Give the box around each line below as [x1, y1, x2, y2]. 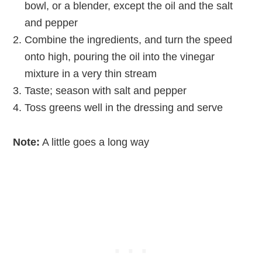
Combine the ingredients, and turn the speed [25, 33, 233, 46]
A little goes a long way [40, 136, 150, 148]
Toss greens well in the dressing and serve [25, 101, 223, 113]
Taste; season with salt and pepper [25, 84, 187, 96]
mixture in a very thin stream [25, 67, 157, 80]
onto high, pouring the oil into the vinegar [25, 50, 215, 63]
